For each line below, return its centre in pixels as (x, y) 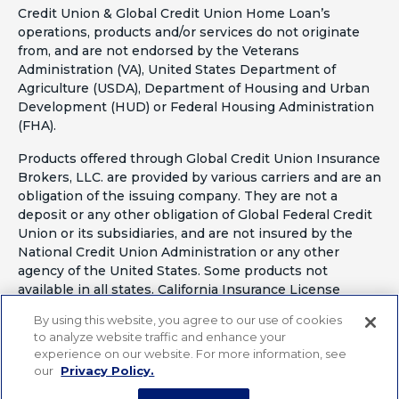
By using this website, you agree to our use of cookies (188, 320)
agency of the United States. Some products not (173, 271)
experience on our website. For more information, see (191, 354)
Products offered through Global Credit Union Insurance (199, 159)
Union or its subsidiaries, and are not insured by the (185, 234)
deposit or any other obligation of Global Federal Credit (195, 215)
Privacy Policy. (108, 370)
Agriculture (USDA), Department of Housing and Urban (194, 89)
